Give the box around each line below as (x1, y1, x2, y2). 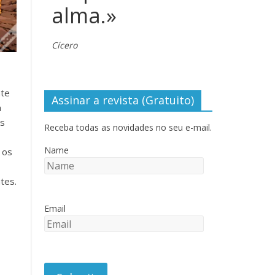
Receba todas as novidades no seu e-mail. (44, 122, 212, 134)
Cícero (52, 39, 78, 52)
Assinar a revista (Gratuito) (52, 93, 195, 108)
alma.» (52, 1, 117, 30)
